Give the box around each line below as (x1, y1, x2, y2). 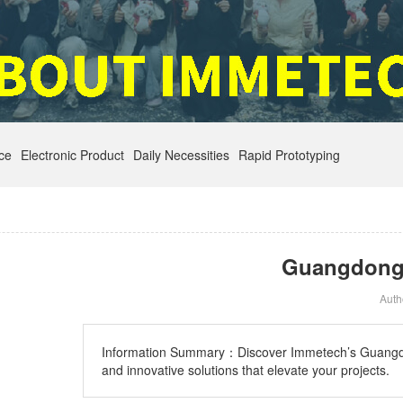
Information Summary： (102, 343, 237, 361)
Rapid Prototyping (238, 146, 340, 164)
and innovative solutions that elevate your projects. (102, 361, 390, 379)
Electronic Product (21, 146, 124, 164)
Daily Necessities (133, 146, 229, 164)
